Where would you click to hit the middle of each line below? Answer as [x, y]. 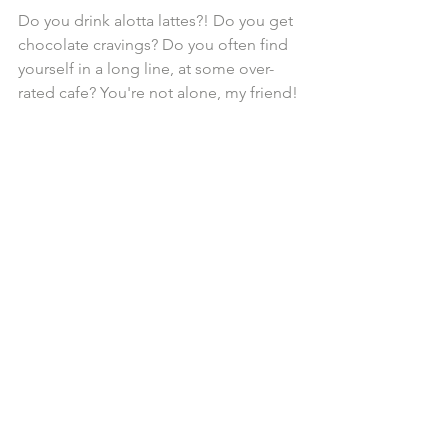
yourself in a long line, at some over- [146, 69]
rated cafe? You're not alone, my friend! [158, 93]
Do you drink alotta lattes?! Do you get [157, 21]
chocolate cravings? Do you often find [155, 45]
